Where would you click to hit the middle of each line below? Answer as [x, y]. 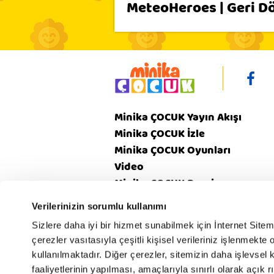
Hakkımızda [138, 230]
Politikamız [209, 236]
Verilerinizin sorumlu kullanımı [99, 206]
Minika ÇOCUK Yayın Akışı [178, 117]
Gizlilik [209, 225]
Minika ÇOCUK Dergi [164, 183]
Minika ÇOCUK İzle [160, 134]
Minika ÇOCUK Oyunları [172, 150]
